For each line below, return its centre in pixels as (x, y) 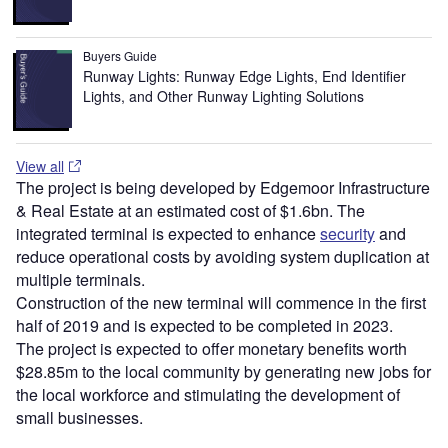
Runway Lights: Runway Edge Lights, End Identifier (245, 75)
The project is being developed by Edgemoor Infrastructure (223, 187)
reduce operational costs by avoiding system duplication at (222, 256)
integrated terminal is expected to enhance (168, 233)
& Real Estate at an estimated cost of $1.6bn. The (190, 210)
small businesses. (79, 417)
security (347, 233)
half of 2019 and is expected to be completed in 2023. (204, 325)
